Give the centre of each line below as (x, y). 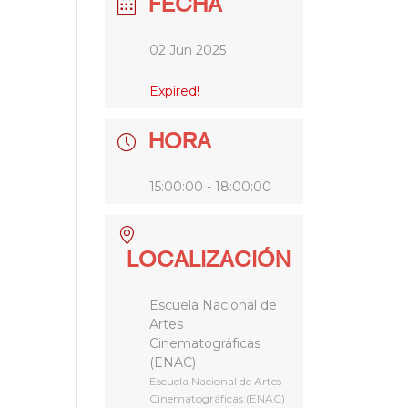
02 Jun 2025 (188, 51)
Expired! (174, 92)
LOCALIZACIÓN (209, 261)
